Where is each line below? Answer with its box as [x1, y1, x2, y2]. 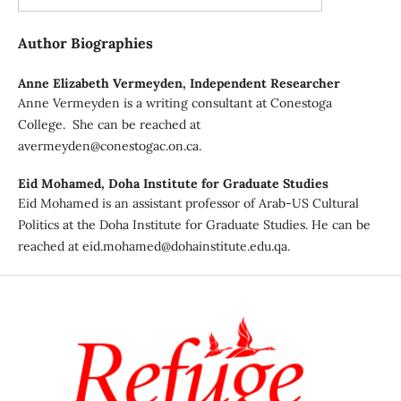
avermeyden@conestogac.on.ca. [17, 138, 201, 155]
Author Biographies [17, 34, 153, 53]
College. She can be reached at [17, 116, 200, 133]
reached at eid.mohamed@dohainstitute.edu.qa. [17, 238, 290, 255]
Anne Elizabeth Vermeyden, [17, 75, 190, 92]
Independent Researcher [189, 75, 340, 92]
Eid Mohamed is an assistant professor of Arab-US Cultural [17, 195, 359, 212]
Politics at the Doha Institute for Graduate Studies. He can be [17, 217, 371, 234]
